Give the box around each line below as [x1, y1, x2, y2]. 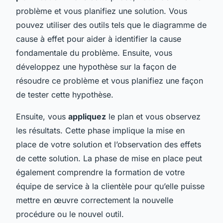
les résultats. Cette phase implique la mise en [16, 125, 185, 135]
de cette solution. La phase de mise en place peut [16, 153, 202, 163]
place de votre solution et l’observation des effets [16, 139, 201, 149]
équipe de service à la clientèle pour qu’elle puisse [16, 181, 205, 191]
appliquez [68, 111, 106, 121]
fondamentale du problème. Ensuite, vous [16, 47, 172, 58]
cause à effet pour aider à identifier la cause [16, 33, 181, 44]
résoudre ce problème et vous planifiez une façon [16, 75, 203, 86]
